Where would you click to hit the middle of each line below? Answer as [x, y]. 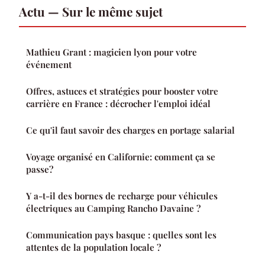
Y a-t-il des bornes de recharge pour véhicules [122, 196]
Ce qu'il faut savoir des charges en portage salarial [130, 130]
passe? [40, 169]
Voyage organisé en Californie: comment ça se [121, 157]
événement [49, 65]
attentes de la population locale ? [93, 248]
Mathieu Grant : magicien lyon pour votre [112, 52]
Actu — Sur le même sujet [91, 12]
